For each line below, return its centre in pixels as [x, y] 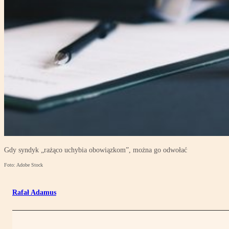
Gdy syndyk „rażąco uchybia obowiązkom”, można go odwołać [96, 150]
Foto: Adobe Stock [24, 165]
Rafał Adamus [34, 193]
